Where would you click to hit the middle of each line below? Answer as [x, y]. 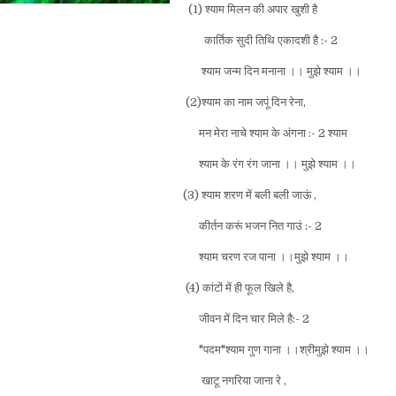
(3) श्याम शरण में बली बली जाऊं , [250, 194]
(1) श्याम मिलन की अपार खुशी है [250, 9]
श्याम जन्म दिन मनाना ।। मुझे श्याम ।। [272, 71]
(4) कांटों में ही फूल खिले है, [239, 287]
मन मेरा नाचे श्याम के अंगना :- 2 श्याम [267, 133]
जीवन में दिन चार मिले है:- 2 [246, 318]
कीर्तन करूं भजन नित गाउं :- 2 [252, 225]
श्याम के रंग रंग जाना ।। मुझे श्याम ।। [270, 164]
